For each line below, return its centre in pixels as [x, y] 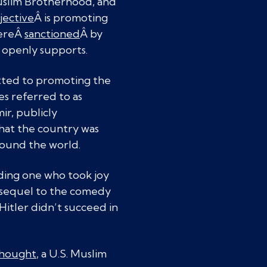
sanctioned [52, 34]
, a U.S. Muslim [72, 254]
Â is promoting [71, 18]
